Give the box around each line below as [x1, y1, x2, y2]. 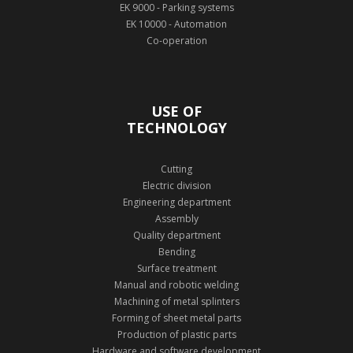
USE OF [151, 102, 202, 121]
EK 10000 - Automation [126, 17, 227, 31]
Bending [158, 245, 195, 259]
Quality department [132, 229, 221, 243]
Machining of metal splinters [113, 295, 240, 309]
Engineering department [122, 195, 231, 210]
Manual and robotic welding [114, 278, 239, 292]
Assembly [154, 212, 199, 226]
